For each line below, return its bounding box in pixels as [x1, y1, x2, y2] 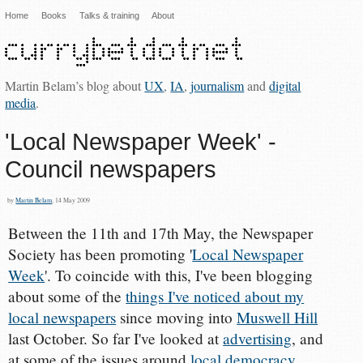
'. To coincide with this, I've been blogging [45, 265, 314, 286]
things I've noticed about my [126, 286, 305, 307]
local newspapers [8, 307, 117, 328]
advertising [223, 328, 293, 349]
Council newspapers [5, 156, 217, 182]
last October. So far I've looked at [8, 328, 224, 349]
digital [269, 76, 301, 94]
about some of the [8, 286, 126, 307]
